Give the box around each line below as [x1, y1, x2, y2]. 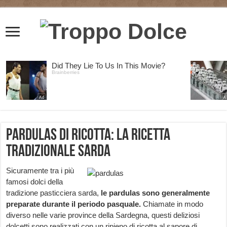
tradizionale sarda [6, 144, 111, 161]
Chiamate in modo [141, 200, 204, 209]
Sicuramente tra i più [6, 166, 74, 175]
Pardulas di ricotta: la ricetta [6, 128, 171, 144]
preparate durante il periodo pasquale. [6, 200, 141, 209]
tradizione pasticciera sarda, [6, 188, 101, 198]
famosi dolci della [6, 177, 63, 186]
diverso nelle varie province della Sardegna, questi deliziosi [6, 211, 200, 220]
